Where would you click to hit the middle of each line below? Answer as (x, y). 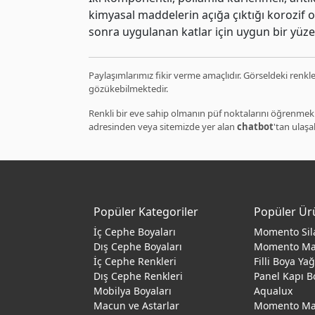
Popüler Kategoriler (146, 212)
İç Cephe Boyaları (135, 232)
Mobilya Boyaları (133, 291)
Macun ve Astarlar (136, 306)
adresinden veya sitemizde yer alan (163, 127)
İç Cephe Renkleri (135, 261)
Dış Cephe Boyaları (138, 246)
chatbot (255, 127)
